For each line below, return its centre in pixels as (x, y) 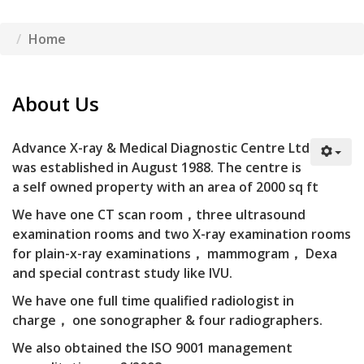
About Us (56, 104)
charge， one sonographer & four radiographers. (167, 320)
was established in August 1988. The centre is (157, 167)
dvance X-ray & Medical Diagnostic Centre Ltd (165, 148)
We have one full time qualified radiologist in (153, 301)
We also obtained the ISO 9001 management (152, 348)
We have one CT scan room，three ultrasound (159, 214)
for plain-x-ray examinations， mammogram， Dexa (175, 253)
